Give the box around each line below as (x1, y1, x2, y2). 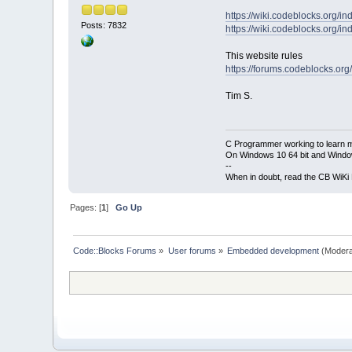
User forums (167, 246, 216, 256)
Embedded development (227, 246, 320, 256)
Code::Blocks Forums (73, 246, 157, 256)
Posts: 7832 (81, 20, 127, 31)
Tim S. (225, 90, 252, 102)
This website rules (225, 50, 302, 62)
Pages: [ (70, 203, 102, 213)
